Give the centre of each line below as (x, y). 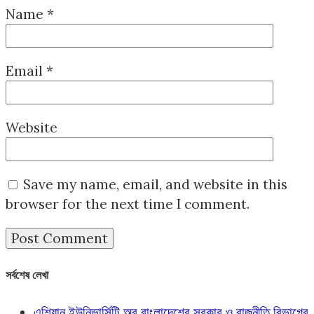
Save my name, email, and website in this (155, 185)
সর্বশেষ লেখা (27, 275)
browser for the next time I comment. (128, 204)
